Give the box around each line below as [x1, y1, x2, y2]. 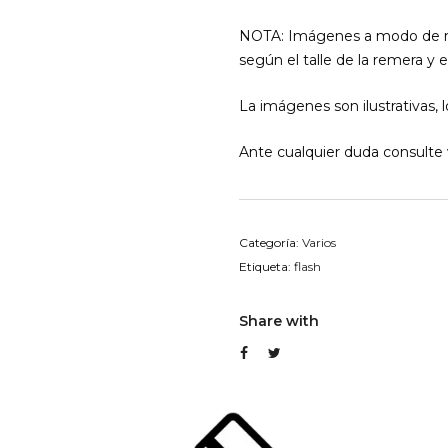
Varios [302, 235, 336, 250]
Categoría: [239, 235, 302, 250]
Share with [239, 312, 319, 330]
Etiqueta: [239, 259, 294, 274]
